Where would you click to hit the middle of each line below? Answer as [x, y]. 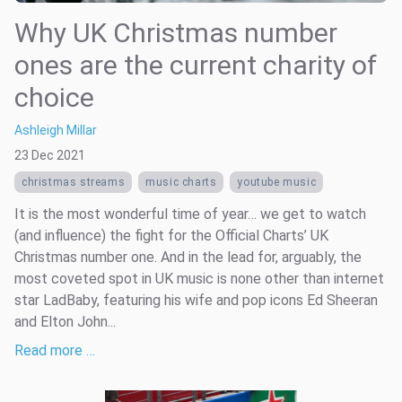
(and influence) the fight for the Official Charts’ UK [171, 235]
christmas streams [74, 182]
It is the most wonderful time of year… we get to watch [190, 214]
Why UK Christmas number [176, 32]
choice [54, 97]
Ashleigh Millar [56, 130]
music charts [181, 182]
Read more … [55, 350]
